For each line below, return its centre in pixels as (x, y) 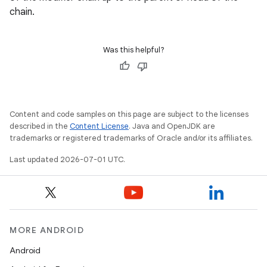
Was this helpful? (133, 50)
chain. (22, 12)
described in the (40, 126)
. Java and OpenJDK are (172, 126)
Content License (99, 126)
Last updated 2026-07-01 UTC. (67, 159)
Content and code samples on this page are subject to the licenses (129, 114)
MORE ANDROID (47, 230)
